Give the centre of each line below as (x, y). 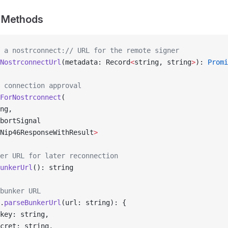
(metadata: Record (96, 62)
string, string (163, 62)
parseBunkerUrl (33, 203)
